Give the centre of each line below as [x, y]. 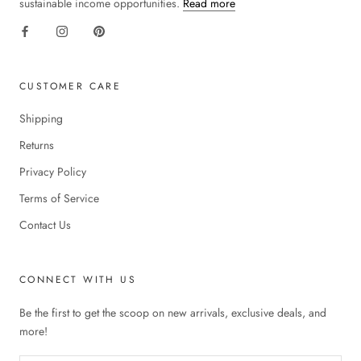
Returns [37, 145]
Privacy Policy [53, 171]
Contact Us [45, 224]
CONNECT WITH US [78, 279]
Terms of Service [59, 198]
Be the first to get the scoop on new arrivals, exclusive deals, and [173, 312]
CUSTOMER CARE [71, 86]
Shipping [41, 118]
